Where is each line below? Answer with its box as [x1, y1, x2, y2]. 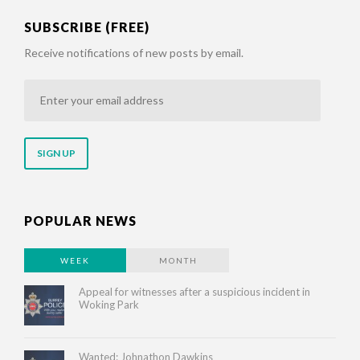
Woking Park [79, 297, 139, 311]
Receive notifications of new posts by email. [24, 45, 243, 59]
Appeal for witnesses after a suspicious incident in [79, 284, 310, 298]
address [24, 145, 67, 159]
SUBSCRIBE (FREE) [24, 18, 149, 35]
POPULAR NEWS [24, 212, 137, 228]
